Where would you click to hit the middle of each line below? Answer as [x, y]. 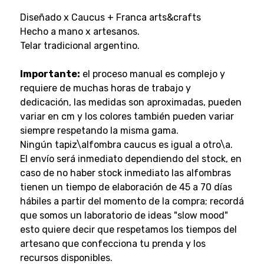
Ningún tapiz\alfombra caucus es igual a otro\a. [126, 144]
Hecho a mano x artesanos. [80, 31]
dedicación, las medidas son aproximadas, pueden [131, 102]
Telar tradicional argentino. [80, 45]
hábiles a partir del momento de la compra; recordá [132, 201]
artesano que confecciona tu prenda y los [113, 243]
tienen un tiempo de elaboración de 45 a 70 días [126, 187]
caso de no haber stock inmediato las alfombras [125, 173]
